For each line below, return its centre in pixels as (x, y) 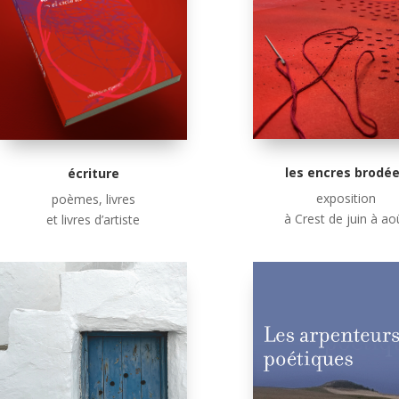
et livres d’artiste (94, 219)
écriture (93, 173)
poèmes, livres (93, 199)
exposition (346, 199)
